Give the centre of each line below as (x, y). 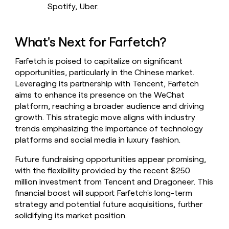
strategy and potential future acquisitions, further (109, 204)
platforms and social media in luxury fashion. (98, 140)
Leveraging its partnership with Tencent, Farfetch (107, 84)
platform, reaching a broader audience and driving (110, 106)
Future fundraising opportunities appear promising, (111, 159)
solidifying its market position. (71, 216)
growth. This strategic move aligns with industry (105, 118)
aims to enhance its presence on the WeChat (100, 95)
